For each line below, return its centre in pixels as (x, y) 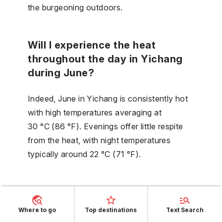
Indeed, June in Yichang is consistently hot (108, 98)
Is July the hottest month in (97, 192)
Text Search (185, 210)
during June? (61, 73)
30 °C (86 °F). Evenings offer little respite (106, 126)
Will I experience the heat (92, 45)
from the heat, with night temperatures (99, 140)
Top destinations (111, 210)
